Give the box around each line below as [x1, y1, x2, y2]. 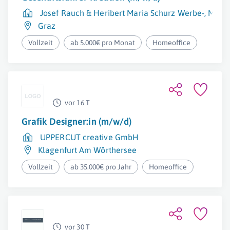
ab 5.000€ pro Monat [70, 39, 136, 47]
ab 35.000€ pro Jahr [70, 163, 132, 171]
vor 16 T [65, 99, 90, 107]
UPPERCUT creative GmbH [40, 132, 139, 142]
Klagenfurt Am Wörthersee [38, 145, 137, 155]
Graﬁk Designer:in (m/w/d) [22, 116, 132, 127]
